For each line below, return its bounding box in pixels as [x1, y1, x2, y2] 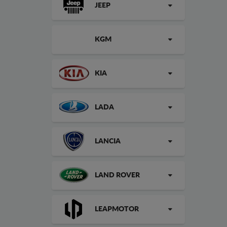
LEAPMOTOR [95, 206, 139, 213]
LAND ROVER [95, 172, 140, 179]
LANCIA [95, 138, 121, 145]
